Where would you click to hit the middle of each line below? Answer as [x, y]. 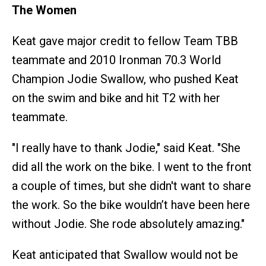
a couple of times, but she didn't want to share [132, 186]
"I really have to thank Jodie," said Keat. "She [126, 148]
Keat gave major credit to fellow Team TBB [125, 41]
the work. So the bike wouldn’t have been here [131, 205]
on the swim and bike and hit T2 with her [116, 98]
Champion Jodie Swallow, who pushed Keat [125, 79]
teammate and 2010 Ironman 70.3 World [116, 60]
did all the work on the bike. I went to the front [132, 167]
